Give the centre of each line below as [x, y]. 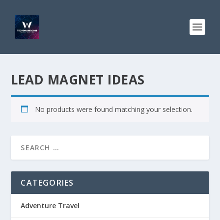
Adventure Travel [50, 206]
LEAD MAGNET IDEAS [78, 80]
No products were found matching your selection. [114, 109]
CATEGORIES [47, 183]
